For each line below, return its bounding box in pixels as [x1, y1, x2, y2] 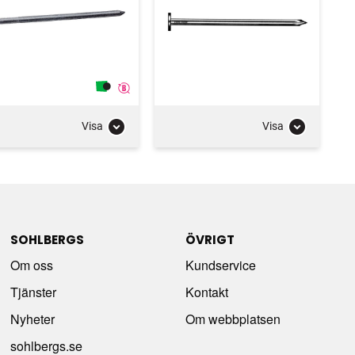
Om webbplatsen [185, 309, 281, 328]
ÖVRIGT [185, 231, 235, 248]
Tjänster [10, 282, 57, 301]
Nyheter [10, 309, 55, 328]
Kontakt [185, 282, 228, 301]
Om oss [10, 255, 54, 274]
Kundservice [185, 255, 256, 274]
